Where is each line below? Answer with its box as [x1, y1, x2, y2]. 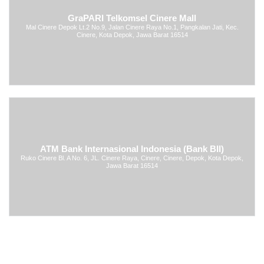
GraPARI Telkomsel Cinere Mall [68, 13, 196, 23]
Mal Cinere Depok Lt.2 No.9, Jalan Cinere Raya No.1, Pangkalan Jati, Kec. [25, 23, 239, 31]
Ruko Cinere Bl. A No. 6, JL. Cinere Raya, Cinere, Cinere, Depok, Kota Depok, [21, 154, 243, 161]
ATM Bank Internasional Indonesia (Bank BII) [40, 144, 224, 154]
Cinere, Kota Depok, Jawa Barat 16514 [76, 31, 188, 38]
